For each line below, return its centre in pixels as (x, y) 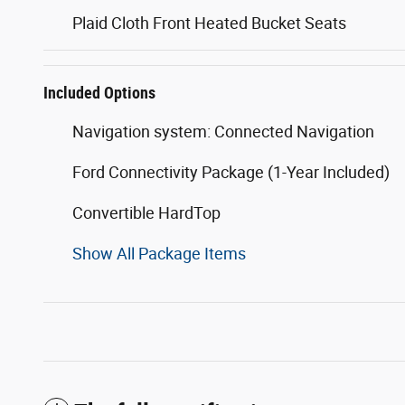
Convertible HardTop (146, 212)
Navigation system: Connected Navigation (223, 131)
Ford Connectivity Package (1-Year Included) (231, 172)
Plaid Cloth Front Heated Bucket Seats (209, 23)
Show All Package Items (159, 253)
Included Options (99, 92)
